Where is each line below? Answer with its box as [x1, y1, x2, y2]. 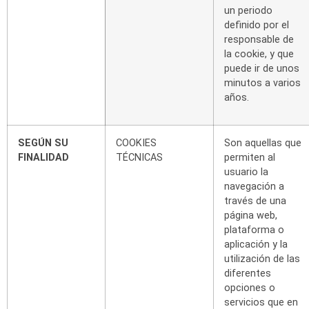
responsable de [224, 33, 294, 46]
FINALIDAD [18, 151, 69, 163]
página [224, 209, 254, 221]
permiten [224, 151, 265, 163]
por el [263, 19, 289, 31]
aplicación [224, 238, 270, 250]
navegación [224, 180, 276, 192]
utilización [224, 252, 270, 265]
